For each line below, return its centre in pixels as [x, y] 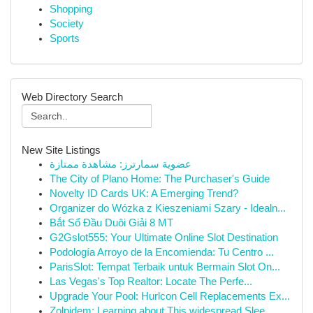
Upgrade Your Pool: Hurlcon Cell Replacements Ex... [170, 296]
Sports [65, 38]
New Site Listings [61, 150]
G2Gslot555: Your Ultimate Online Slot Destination [164, 238]
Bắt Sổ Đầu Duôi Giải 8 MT [111, 223]
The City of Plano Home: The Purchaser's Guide [160, 179]
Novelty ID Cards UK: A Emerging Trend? [144, 194]
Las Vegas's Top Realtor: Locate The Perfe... [151, 282]
